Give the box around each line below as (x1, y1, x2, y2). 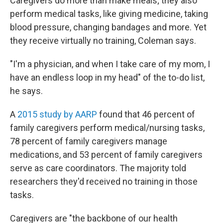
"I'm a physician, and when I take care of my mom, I (10, 59, 210, 70)
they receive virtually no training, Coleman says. (10, 35, 196, 46)
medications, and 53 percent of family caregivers (10, 149, 203, 160)
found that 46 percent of (97, 109, 195, 120)
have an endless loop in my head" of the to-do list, (10, 72, 205, 83)
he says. (10, 86, 43, 97)
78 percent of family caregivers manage (10, 136, 167, 147)
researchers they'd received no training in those (10, 176, 198, 187)
